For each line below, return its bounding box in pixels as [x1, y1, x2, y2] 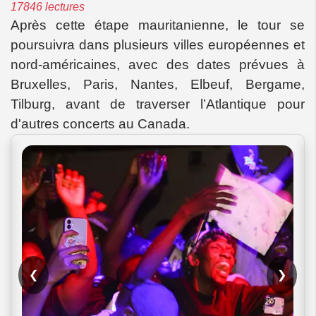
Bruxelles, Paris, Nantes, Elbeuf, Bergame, [11, 76, 305, 92]
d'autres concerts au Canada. [11, 116, 190, 131]
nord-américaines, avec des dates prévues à [11, 56, 305, 72]
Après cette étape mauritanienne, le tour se [11, 17, 305, 32]
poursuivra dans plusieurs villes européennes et [11, 37, 305, 52]
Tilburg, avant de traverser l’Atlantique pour [11, 96, 305, 111]
